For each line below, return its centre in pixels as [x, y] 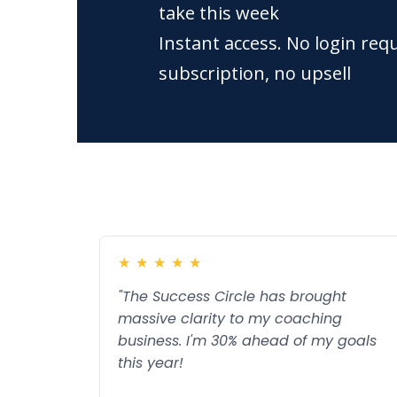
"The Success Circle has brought [232, 296]
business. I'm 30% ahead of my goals [247, 341]
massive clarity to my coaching [230, 319]
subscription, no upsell [255, 73]
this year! [151, 363]
